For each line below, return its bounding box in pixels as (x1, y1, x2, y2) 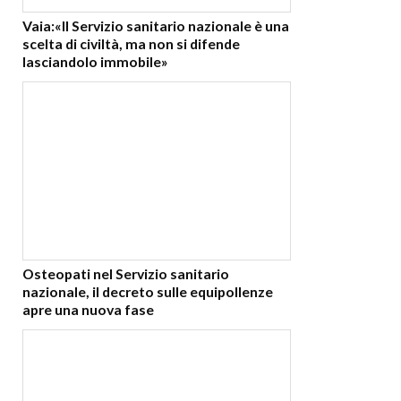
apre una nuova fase (22, 301, 154, 319)
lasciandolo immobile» (22, 52, 167, 70)
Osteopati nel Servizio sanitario (22, 265, 229, 283)
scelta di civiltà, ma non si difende (22, 34, 240, 52)
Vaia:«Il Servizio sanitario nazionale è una (22, 16, 289, 34)
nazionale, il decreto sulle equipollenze (22, 283, 273, 301)
